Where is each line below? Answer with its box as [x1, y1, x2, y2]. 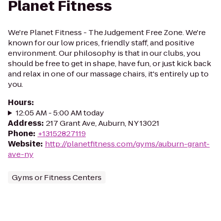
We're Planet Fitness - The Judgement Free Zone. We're [8, 27, 206, 37]
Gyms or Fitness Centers [12, 172, 102, 183]
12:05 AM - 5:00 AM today [15, 108, 104, 118]
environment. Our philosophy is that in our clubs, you [8, 48, 200, 58]
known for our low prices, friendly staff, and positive [8, 37, 194, 48]
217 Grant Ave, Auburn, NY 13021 [46, 118, 159, 128]
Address [8, 118, 41, 128]
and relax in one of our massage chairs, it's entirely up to [8, 69, 209, 79]
